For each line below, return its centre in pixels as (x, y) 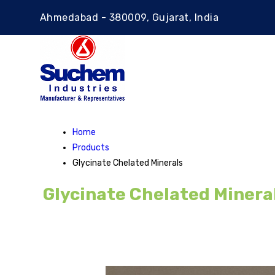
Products (91, 148)
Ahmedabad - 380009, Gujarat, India (130, 17)
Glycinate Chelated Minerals (128, 163)
